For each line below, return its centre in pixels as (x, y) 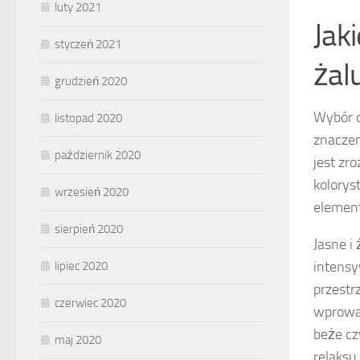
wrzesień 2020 (92, 192)
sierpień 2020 (89, 229)
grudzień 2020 (91, 82)
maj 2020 (78, 340)
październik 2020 (98, 155)
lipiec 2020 (81, 266)
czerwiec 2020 (90, 303)
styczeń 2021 (88, 45)
